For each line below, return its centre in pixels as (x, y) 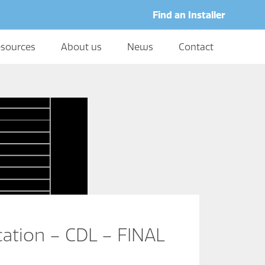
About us (81, 47)
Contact (196, 47)
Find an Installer (189, 14)
